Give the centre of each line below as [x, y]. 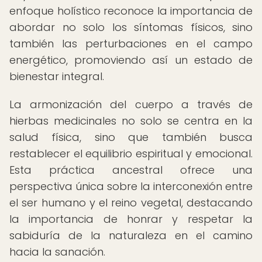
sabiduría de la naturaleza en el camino [131, 235]
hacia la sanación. [57, 252]
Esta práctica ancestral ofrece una [131, 170]
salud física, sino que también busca [131, 137]
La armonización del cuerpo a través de [131, 104]
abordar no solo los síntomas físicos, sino [131, 27]
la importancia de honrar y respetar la [131, 219]
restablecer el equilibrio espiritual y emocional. [131, 154]
